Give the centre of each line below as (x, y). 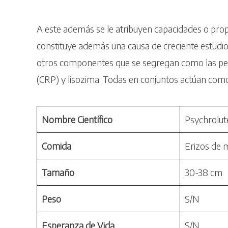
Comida (56, 146)
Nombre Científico (77, 119)
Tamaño (58, 172)
